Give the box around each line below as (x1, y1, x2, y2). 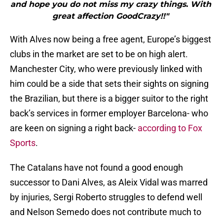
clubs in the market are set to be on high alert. (10, 49, 188, 60)
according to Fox (138, 123, 202, 134)
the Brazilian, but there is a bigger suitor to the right (10, 93, 208, 104)
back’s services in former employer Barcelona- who (10, 108, 208, 119)
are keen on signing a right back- (10, 123, 138, 134)
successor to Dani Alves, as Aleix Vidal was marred (10, 177, 208, 188)
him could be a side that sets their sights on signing (10, 78, 209, 89)
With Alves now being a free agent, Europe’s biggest (10, 34, 211, 45)
